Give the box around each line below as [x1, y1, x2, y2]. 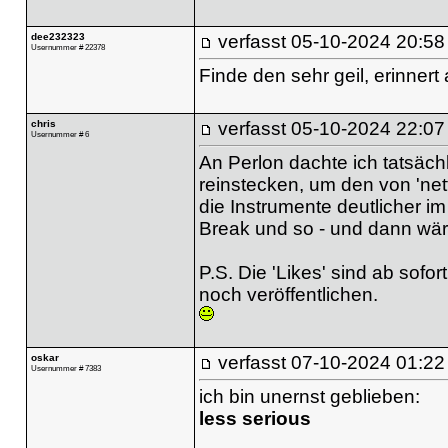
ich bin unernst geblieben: [198, 385, 420, 407]
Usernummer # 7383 [30, 362, 101, 373]
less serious [198, 407, 311, 429]
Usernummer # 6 [30, 128, 89, 139]
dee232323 [30, 30, 85, 42]
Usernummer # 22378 [30, 41, 105, 52]
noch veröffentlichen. [198, 283, 378, 305]
